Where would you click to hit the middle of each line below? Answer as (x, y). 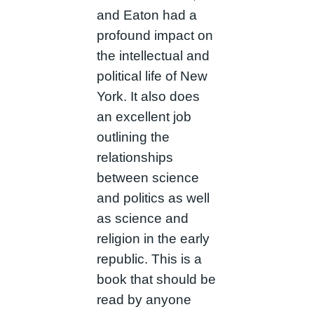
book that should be (156, 279)
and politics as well (153, 198)
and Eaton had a (146, 15)
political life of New (152, 76)
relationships (135, 157)
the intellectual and (153, 55)
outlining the (133, 137)
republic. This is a (149, 259)
